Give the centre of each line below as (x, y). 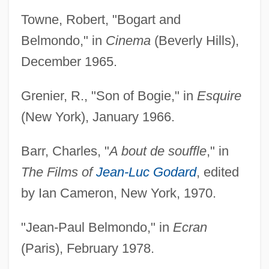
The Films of (58, 172)
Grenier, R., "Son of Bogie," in (109, 95)
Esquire (219, 95)
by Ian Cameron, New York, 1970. (118, 193)
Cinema (128, 40)
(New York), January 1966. (98, 116)
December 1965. (69, 61)
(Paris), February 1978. (87, 248)
